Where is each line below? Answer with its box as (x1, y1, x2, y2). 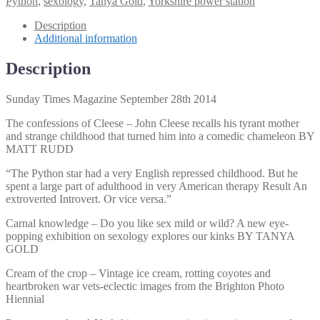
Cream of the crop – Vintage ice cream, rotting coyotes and (6, 266, 271, 279)
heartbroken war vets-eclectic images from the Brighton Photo (6, 279, 284, 292)
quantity (5, 30, 41, 43)
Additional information (34, 31, 137, 44)
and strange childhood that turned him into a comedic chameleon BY (6, 129, 314, 142)
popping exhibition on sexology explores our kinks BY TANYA (6, 229, 294, 242)
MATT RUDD (6, 142, 74, 155)
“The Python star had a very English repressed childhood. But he (6, 166, 298, 179)
